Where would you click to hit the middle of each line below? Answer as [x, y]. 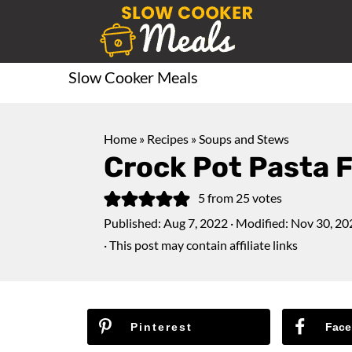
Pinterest [161, 327]
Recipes [168, 139]
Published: [134, 223]
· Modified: [259, 223]
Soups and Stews [244, 139]
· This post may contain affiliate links [201, 245]
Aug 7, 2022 [196, 223]
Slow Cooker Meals [133, 77]
